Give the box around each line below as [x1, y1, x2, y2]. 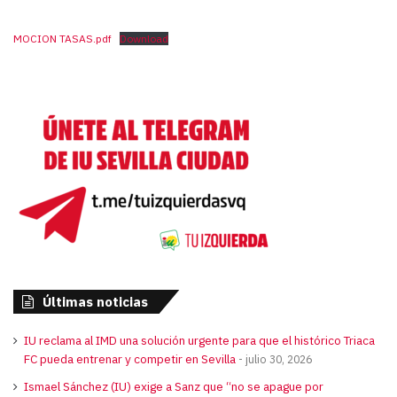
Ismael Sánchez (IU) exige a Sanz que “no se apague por [24, 378, 323, 394]
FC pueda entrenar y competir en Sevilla [24, 350, 236, 367]
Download [120, 31, 168, 45]
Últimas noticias [43, 292, 148, 310]
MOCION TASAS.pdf [13, 31, 112, 45]
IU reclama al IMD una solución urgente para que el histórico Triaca [24, 331, 375, 348]
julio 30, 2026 [245, 351, 312, 366]
